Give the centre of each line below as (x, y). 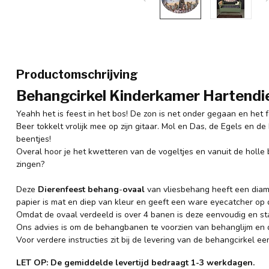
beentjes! (34, 139)
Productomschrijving (77, 74)
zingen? (30, 164)
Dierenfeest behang (78, 189)
